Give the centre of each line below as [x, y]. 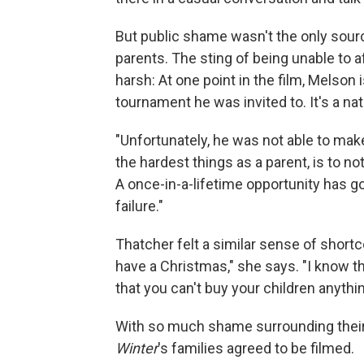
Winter [136, 348]
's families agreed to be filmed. [256, 348]
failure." [139, 206]
